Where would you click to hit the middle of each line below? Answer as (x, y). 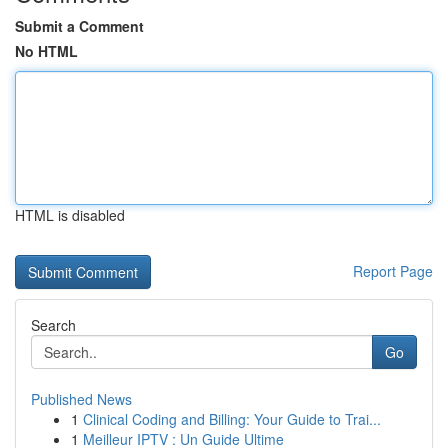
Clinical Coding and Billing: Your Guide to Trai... (232, 419)
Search (53, 325)
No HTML (46, 51)
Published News (81, 399)
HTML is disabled (70, 215)
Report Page (393, 271)
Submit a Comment (79, 26)
